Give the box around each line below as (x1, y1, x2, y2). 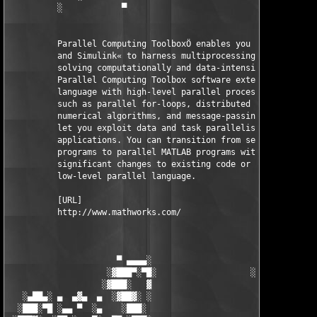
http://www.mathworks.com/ (8, 207, 181, 217)
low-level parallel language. (8, 171, 196, 181)
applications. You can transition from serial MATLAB (8, 135, 315, 145)
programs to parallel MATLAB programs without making (8, 147, 315, 157)
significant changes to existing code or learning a (8, 159, 310, 169)
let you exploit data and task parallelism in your (8, 123, 305, 133)
